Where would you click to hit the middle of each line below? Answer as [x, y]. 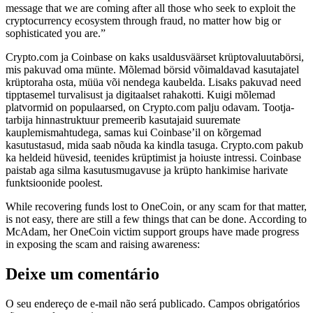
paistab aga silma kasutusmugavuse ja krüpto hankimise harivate [147, 170]
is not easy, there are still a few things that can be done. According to [156, 219]
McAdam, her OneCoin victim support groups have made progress [152, 232]
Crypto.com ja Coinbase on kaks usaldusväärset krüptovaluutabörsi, [155, 57]
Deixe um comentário [82, 274]
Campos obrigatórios [254, 304]
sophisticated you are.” [56, 34]
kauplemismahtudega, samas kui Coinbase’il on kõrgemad [133, 133]
